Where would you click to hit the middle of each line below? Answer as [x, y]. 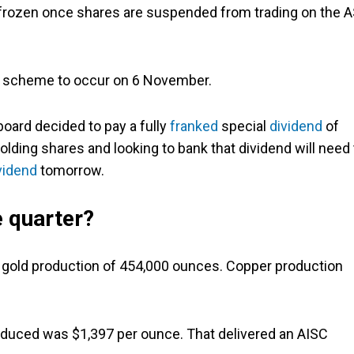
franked [194, 126]
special [244, 126]
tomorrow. [71, 171]
